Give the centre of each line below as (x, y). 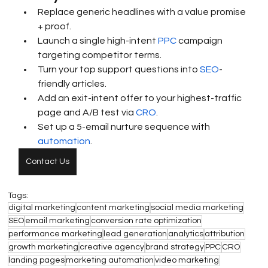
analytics (186, 234)
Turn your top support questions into (119, 70)
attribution (225, 234)
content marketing (113, 208)
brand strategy (175, 247)
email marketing (58, 221)
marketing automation (110, 261)
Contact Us (48, 162)
